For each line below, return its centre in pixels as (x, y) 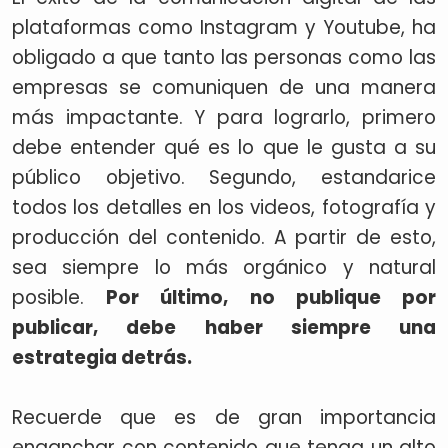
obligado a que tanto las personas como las (224, 57)
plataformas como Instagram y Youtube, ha (224, 27)
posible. (59, 297)
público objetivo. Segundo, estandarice (224, 177)
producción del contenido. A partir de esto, (224, 237)
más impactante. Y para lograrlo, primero (224, 117)
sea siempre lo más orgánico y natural (224, 267)
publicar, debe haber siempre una (224, 327)
